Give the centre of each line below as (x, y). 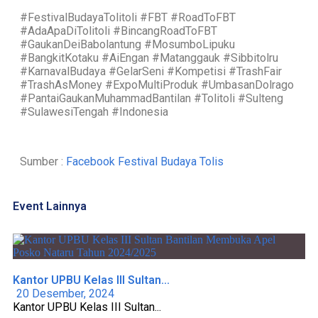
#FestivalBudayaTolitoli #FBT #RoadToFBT (128, 18)
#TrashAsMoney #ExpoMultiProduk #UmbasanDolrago (157, 85)
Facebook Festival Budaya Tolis (145, 162)
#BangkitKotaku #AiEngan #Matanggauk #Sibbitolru (149, 58)
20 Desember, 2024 (65, 294)
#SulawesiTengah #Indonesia (94, 112)
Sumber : (43, 162)
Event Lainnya (50, 207)
